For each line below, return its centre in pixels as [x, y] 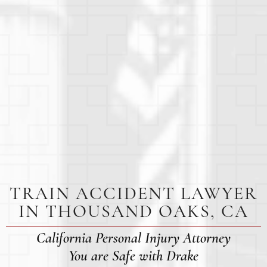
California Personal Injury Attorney [133, 238]
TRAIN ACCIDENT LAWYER [133, 194]
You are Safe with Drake [133, 256]
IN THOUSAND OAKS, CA [133, 212]
